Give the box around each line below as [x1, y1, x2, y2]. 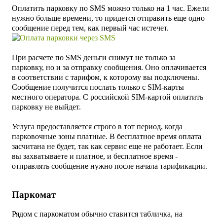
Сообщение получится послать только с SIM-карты [12, 82, 184, 91]
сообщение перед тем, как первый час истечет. [12, 23, 169, 32]
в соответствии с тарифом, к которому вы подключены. [12, 73, 199, 81]
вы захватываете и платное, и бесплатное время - [12, 151, 178, 160]
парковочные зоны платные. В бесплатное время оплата [12, 132, 201, 141]
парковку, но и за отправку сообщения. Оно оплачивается [12, 63, 206, 72]
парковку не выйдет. [12, 102, 81, 111]
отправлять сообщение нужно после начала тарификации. [12, 161, 207, 170]
